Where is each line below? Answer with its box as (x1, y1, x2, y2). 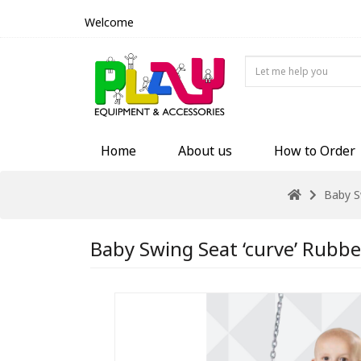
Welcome (85, 15, 134, 30)
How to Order (274, 141, 355, 160)
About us (178, 141, 232, 160)
